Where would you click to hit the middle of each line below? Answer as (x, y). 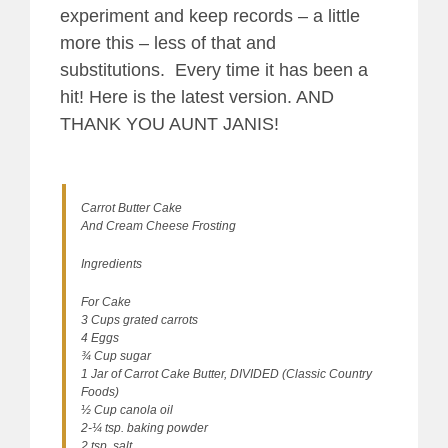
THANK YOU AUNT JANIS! (169, 123)
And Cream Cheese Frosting (158, 225)
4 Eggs (100, 337)
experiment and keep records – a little (210, 15)
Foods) (100, 391)
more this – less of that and (168, 42)
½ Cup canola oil (127, 409)
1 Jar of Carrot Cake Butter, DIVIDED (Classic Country (226, 373)
